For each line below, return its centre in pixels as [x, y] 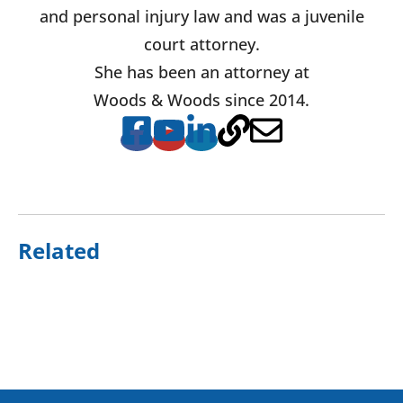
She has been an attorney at [201, 72]
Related [59, 250]
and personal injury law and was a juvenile [201, 17]
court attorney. [201, 45]
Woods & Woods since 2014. [201, 100]
